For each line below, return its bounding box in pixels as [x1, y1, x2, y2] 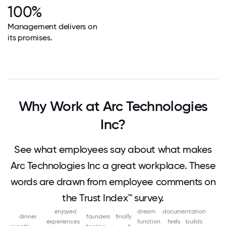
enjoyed [54, 208, 77, 215]
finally [115, 213, 132, 220]
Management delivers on [8, 22, 97, 31]
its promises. [8, 33, 52, 42]
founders [86, 213, 111, 220]
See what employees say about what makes [14, 143, 212, 155]
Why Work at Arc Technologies [18, 98, 208, 115]
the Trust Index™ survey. [62, 192, 164, 204]
